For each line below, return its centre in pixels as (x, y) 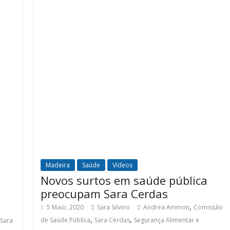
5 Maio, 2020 (65, 207)
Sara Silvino (114, 207)
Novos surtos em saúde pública (124, 180)
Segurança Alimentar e (167, 220)
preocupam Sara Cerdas (104, 193)
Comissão (208, 207)
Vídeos (123, 165)
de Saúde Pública (66, 220)
